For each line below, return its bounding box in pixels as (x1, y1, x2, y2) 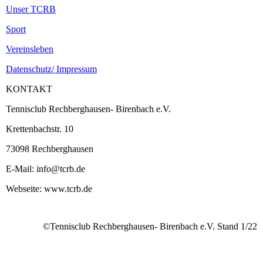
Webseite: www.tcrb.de (6, 184, 92, 194)
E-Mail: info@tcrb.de (6, 164, 85, 174)
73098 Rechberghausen (6, 144, 93, 154)
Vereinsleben (6, 44, 53, 55)
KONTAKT (6, 84, 52, 95)
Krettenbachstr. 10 (6, 124, 73, 134)
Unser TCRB (6, 4, 56, 15)
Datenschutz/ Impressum (6, 64, 97, 75)
